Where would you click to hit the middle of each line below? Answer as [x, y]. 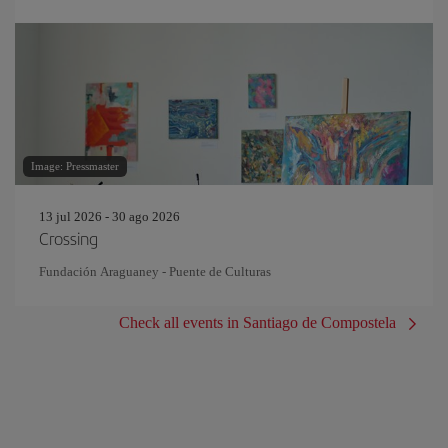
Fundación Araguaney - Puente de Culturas [155, 271]
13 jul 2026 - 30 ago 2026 [109, 216]
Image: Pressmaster [75, 166]
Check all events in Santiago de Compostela [257, 322]
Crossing [68, 238]
